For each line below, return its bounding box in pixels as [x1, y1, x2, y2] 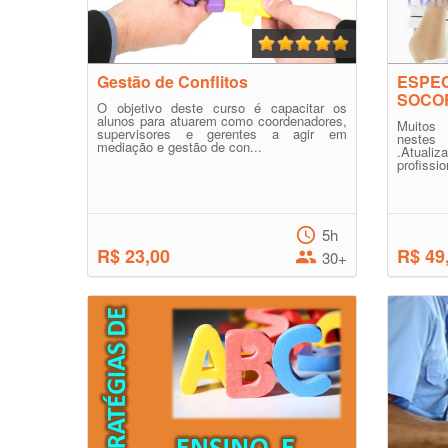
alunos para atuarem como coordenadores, [97, 111, 347, 130]
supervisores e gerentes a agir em [97, 124, 347, 143]
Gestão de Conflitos [97, 70, 248, 93]
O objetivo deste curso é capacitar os [97, 98, 347, 117]
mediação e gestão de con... [97, 137, 262, 156]
